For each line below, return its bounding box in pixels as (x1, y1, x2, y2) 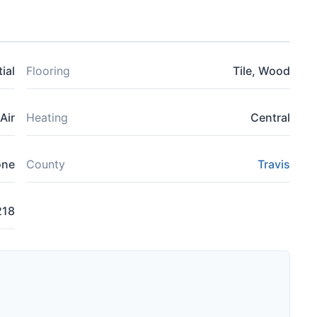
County (26, 157, 65, 171)
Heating (26, 110, 68, 125)
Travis (258, 157, 290, 171)
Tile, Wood (233, 64, 290, 78)
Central (250, 110, 290, 125)
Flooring (26, 64, 70, 78)
